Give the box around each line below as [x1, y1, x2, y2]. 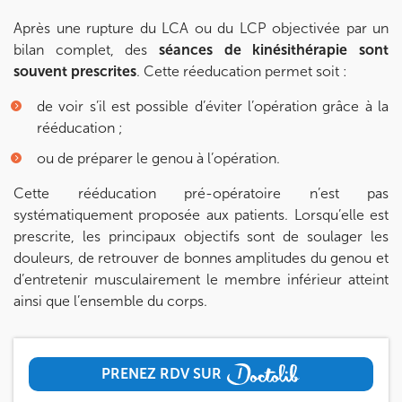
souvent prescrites [13, 64, 136, 80]
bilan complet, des [13, 42, 148, 58]
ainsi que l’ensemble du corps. [13, 293, 207, 310]
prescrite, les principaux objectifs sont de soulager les [13, 229, 389, 245]
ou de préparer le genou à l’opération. [37, 151, 280, 167]
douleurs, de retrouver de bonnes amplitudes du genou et [13, 250, 389, 267]
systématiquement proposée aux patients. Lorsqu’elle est [13, 207, 389, 223]
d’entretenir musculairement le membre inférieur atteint [13, 272, 389, 288]
